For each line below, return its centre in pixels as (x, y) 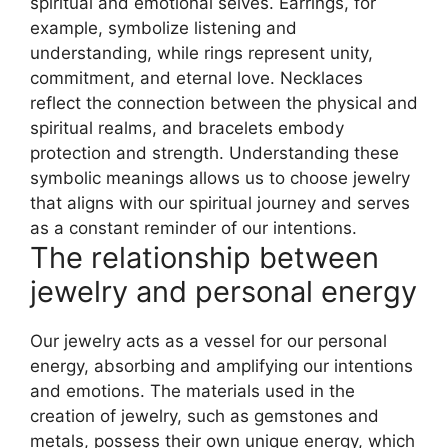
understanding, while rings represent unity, (201, 52)
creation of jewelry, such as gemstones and (204, 415)
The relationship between (204, 257)
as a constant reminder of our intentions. (193, 227)
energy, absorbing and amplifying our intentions (221, 365)
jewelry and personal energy (223, 291)
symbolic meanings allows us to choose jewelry (220, 177)
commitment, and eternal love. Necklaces (196, 77)
